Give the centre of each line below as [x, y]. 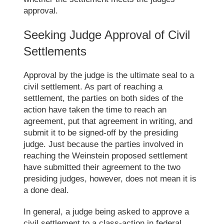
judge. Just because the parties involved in [103, 144]
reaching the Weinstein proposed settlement [106, 155]
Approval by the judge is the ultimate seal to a [109, 75]
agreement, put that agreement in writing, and [108, 121]
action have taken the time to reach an [95, 109]
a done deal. [46, 190]
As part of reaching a [123, 86]
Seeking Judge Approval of [96, 34]
